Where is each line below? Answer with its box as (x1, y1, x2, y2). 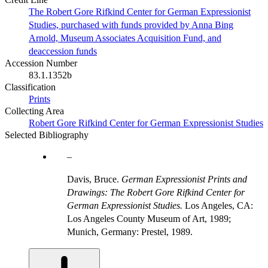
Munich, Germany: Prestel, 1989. (67, 226, 193, 237)
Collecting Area (5, 105, 64, 116)
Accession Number (5, 57, 77, 68)
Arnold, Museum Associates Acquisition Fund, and (29, 32, 221, 43)
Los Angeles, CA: (182, 200, 253, 211)
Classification (5, 81, 56, 92)
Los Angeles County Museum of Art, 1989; (67, 213, 231, 224)
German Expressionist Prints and (121, 173, 247, 184)
